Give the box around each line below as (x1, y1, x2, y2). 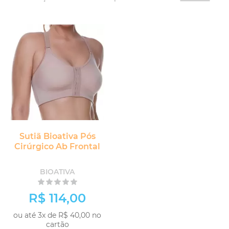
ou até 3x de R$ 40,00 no (13, 211, 102, 220)
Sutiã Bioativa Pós (19, 131, 96, 141)
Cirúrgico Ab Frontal (14, 142, 101, 151)
